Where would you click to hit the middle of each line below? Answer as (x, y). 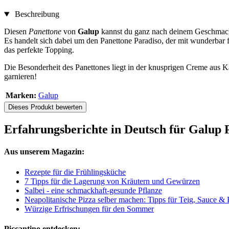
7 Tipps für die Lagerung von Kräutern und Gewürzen (112, 181)
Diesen (16, 32)
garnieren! (20, 77)
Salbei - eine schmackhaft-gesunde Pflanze (93, 190)
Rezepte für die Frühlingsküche (75, 172)
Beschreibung (36, 14)
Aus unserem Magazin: (44, 152)
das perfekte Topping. (39, 50)
